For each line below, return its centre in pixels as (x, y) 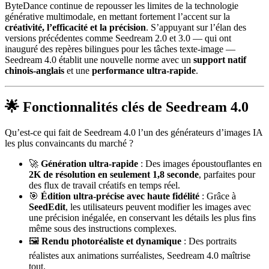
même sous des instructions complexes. (103, 228)
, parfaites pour (227, 174)
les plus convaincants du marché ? (69, 143)
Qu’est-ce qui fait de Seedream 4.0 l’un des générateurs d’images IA (134, 132)
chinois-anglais (35, 70)
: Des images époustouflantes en (200, 163)
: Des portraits (209, 241)
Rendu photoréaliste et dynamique (111, 241)
